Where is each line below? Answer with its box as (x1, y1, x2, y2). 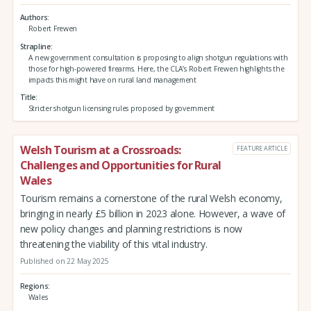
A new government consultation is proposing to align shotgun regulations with (28, 52, 288, 62)
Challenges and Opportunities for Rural (19, 158, 221, 174)
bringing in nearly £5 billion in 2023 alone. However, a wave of (19, 207, 285, 221)
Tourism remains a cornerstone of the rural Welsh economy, (19, 192, 283, 205)
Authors (19, 12, 48, 22)
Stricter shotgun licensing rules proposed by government (28, 103, 215, 114)
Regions (19, 281, 49, 292)
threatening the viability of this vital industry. (19, 237, 208, 251)
